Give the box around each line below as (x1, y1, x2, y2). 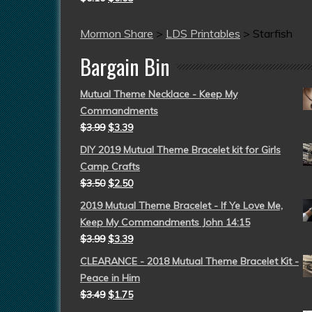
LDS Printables (166, 26, 240, 40)
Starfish (253, 26, 292, 40)
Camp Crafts (80, 159, 140, 173)
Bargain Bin (80, 50, 170, 82)
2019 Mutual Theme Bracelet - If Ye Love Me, (80, 198, 283, 212)
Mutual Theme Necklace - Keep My (80, 87, 237, 100)
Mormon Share (80, 26, 153, 40)
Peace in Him (80, 271, 140, 284)
